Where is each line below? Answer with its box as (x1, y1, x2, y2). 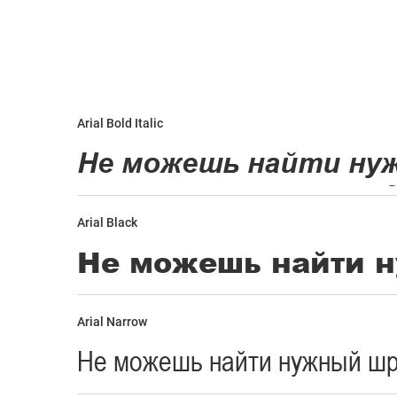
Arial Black (77, 215, 137, 230)
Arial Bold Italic (77, 116, 163, 130)
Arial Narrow (77, 315, 147, 329)
